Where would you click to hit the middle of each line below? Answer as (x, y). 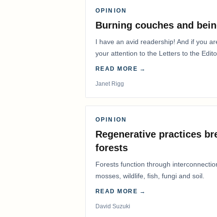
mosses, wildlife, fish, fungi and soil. (150, 176)
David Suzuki (113, 207)
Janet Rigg (110, 84)
